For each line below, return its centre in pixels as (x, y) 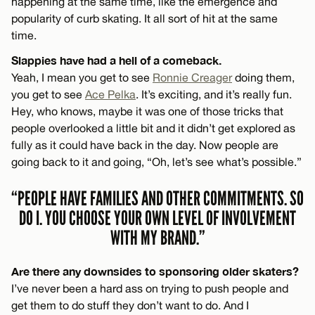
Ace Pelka (110, 95)
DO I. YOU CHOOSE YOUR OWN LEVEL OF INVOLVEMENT (157, 219)
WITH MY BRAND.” (157, 238)
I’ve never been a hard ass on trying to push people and (150, 289)
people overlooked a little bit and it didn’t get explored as (153, 128)
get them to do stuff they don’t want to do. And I (130, 306)
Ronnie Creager (192, 78)
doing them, (263, 78)
